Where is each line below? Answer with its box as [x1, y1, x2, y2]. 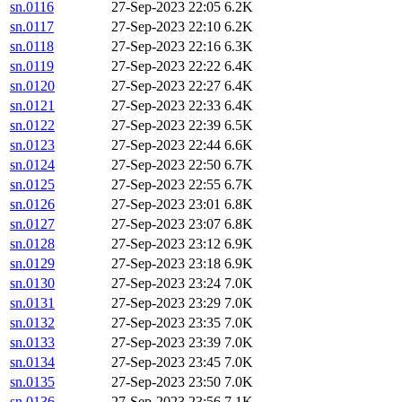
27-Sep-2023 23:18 [111, 256, 221, 272]
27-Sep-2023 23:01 [111, 197, 221, 213]
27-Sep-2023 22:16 [111, 39, 221, 55]
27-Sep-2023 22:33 [111, 98, 221, 114]
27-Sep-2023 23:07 [111, 216, 221, 232]
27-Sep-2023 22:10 [111, 19, 221, 35]
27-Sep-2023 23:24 [111, 275, 221, 292]
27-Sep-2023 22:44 [111, 137, 221, 153]
